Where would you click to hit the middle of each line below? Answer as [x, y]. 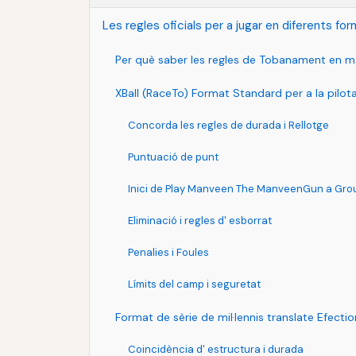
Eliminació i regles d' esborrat [200, 220]
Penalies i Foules [168, 252]
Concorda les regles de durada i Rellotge [228, 125]
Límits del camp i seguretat [194, 284]
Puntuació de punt [173, 157]
